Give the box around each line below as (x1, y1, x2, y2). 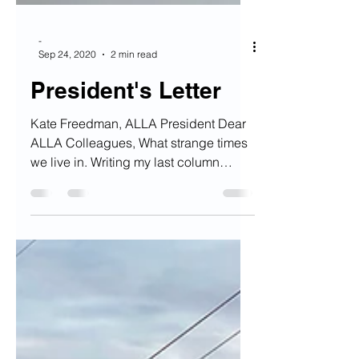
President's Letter (30, 117, 221, 143)
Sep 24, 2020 (38, 88, 96, 100)
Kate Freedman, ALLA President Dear (30, 155, 246, 171)
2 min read (111, 88, 157, 100)
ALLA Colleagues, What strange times (30, 175, 248, 191)
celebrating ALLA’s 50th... (30, 213, 176, 229)
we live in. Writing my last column (30, 194, 220, 210)
